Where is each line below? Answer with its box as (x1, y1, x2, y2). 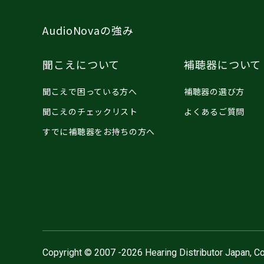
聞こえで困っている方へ (42, 85, 137, 97)
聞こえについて (42, 56, 120, 72)
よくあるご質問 (184, 105, 245, 117)
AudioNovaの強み (42, 22, 134, 38)
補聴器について (184, 56, 262, 72)
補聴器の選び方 (184, 85, 245, 97)
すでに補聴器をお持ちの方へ (42, 125, 156, 137)
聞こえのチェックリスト (42, 105, 138, 117)
